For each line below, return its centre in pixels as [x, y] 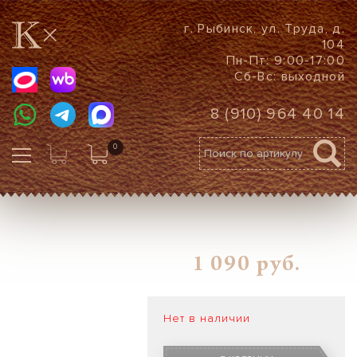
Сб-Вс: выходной [289, 76]
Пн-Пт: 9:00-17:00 [285, 61]
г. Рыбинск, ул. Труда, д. [265, 29]
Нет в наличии [207, 318]
